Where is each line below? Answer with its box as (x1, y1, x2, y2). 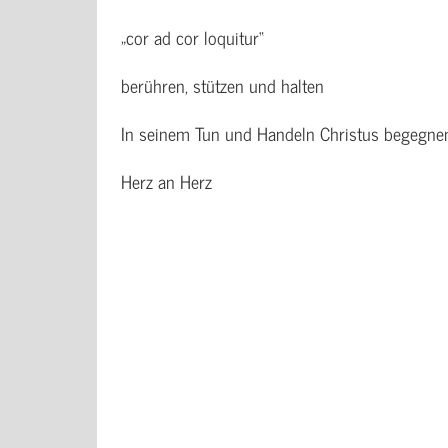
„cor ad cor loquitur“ (121, 22, 264, 53)
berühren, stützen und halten (121, 70, 324, 101)
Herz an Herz (121, 166, 212, 197)
